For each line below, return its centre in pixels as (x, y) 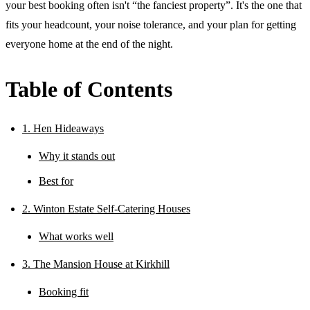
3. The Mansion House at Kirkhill (96, 264)
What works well (76, 236)
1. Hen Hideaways (63, 128)
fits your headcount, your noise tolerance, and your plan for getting (151, 24)
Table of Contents (89, 89)
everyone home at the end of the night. (89, 44)
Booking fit (64, 291)
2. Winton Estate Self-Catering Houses (106, 208)
